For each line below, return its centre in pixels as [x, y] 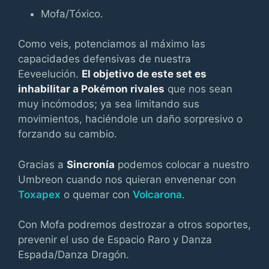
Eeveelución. [50, 74]
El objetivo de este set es [144, 74]
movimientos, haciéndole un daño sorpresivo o [130, 119]
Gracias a [42, 164]
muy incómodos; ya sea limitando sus [109, 104]
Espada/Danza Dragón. [74, 255]
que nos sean [198, 89]
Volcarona [157, 194]
